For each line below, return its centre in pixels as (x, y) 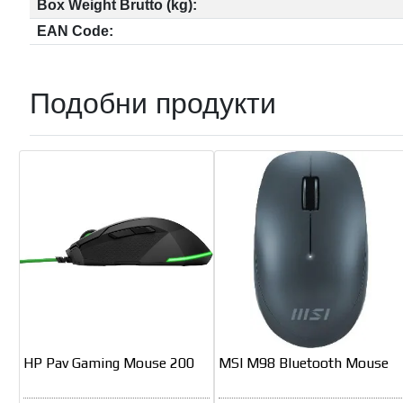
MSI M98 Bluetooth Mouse (303, 363)
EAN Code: (76, 31)
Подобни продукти (153, 103)
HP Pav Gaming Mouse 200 (109, 363)
